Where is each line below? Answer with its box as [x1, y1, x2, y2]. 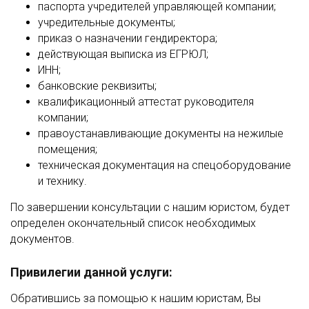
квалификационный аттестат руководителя [38, 95, 254, 108]
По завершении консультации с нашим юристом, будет [10, 201, 290, 214]
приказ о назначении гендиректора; [38, 32, 217, 45]
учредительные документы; [38, 16, 175, 29]
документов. [10, 232, 74, 246]
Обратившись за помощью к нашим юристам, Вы [10, 292, 261, 305]
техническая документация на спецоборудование [38, 159, 291, 172]
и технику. [38, 175, 87, 188]
